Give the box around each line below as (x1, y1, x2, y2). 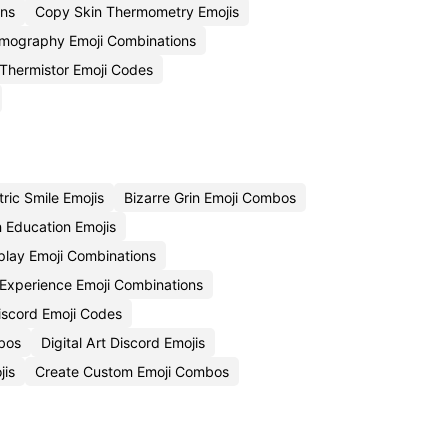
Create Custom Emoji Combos (35, 363, 229, 380)
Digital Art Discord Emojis (41, 334, 205, 351)
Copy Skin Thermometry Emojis (35, 3, 239, 20)
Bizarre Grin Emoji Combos (124, 189, 296, 206)
